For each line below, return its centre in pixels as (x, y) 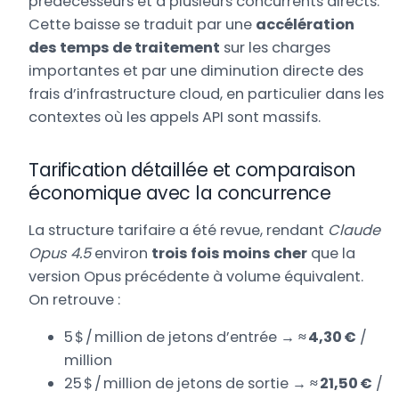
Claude (354, 231)
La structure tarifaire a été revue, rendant (179, 231)
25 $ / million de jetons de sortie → (187, 384)
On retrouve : (75, 300)
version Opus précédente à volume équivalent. (196, 277)
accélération (305, 25)
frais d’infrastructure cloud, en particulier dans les (207, 94)
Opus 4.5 (60, 254)
